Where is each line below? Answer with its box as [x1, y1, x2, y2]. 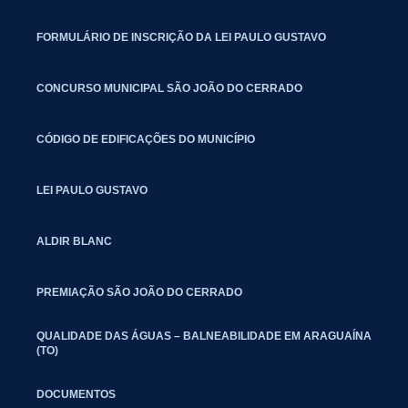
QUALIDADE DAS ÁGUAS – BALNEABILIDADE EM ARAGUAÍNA [36, 330, 372, 342]
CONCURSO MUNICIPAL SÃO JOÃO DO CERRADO [36, 82, 302, 94]
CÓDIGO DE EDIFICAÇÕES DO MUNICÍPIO [36, 133, 255, 145]
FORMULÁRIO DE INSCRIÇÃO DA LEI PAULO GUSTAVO [36, 31, 326, 43]
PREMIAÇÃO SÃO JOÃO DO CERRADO [36, 286, 242, 298]
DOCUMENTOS [36, 388, 116, 400]
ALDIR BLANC [36, 235, 112, 247]
